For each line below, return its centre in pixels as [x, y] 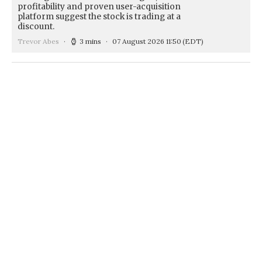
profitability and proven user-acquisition [99, 6]
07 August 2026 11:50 [147, 41]
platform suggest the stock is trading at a [99, 16]
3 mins [90, 41]
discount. [36, 26]
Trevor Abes [38, 41]
